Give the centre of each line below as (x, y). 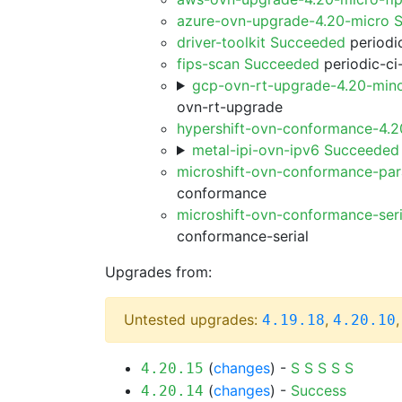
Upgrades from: (158, 272)
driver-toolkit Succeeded (261, 42)
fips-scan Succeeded (248, 64)
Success (319, 390)
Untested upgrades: (193, 319)
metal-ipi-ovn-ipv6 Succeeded (295, 150)
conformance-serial (243, 236)
